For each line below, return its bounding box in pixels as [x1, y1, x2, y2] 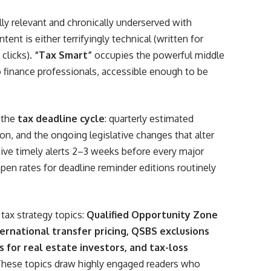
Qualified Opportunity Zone [87, 209, 218, 221]
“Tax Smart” [34, 49, 93, 61]
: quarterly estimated [105, 113, 194, 125]
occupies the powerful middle [92, 49, 225, 61]
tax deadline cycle [18, 113, 105, 125]
